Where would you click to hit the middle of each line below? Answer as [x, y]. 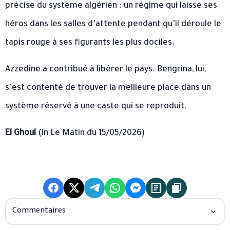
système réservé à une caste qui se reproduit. [96, 107]
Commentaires [39, 212]
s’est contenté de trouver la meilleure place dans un [108, 89]
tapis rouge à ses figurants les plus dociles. [90, 43]
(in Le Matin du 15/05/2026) [90, 134]
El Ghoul [21, 134]
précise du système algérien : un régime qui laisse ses [111, 6]
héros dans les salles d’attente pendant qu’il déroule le [113, 25]
